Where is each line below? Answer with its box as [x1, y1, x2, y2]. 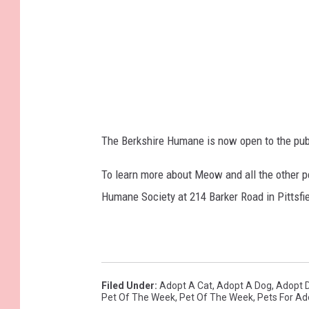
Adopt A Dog [217, 280, 272, 292]
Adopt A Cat [159, 280, 212, 292]
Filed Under [101, 280, 154, 292]
